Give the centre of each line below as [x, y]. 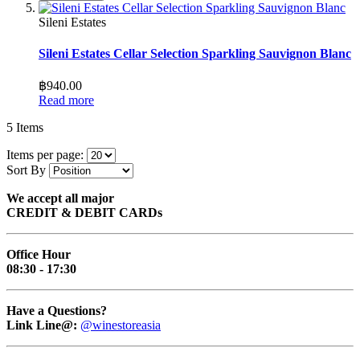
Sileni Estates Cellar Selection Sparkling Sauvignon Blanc [195, 54]
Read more [66, 100]
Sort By [26, 170]
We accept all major [60, 198]
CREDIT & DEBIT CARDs [84, 213]
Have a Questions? [57, 311]
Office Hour [39, 255]
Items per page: [45, 155]
